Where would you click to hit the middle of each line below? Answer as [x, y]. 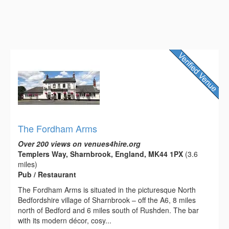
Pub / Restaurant [47, 174]
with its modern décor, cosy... [65, 220]
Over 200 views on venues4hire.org [79, 143]
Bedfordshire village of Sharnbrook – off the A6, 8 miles [107, 200]
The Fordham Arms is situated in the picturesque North [107, 189]
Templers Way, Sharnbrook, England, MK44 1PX [100, 154]
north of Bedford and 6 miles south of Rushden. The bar [108, 210]
